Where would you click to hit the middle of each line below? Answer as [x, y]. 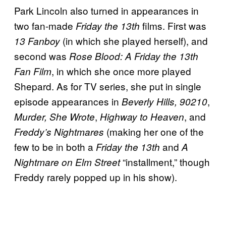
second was [42, 55]
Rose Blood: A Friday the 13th [134, 56]
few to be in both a [55, 146]
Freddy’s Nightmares [60, 131]
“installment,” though [166, 161]
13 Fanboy [38, 41]
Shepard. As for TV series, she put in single [108, 86]
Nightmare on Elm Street [68, 162]
